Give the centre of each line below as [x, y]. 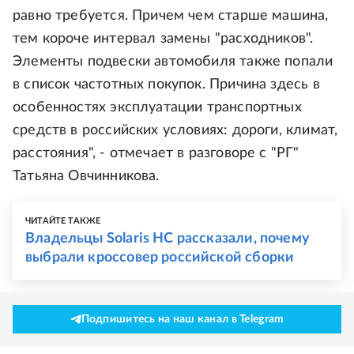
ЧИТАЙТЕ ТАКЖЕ [63, 221]
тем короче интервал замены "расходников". [163, 39]
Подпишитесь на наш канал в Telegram [183, 320]
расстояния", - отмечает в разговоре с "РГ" [156, 154]
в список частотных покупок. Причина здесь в [166, 85]
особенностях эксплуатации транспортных [157, 108]
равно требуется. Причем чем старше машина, [171, 16]
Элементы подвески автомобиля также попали [173, 62]
